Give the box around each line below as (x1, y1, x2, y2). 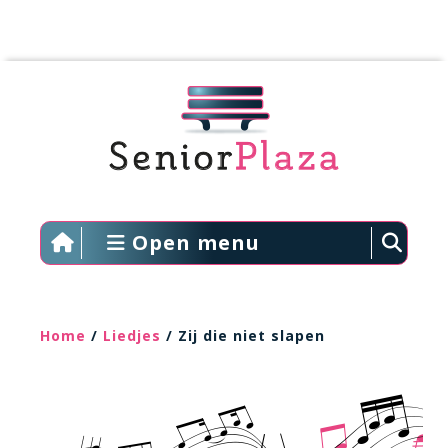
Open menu (125, 229, 260, 256)
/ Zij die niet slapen (161, 326, 325, 345)
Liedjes (103, 326, 161, 345)
